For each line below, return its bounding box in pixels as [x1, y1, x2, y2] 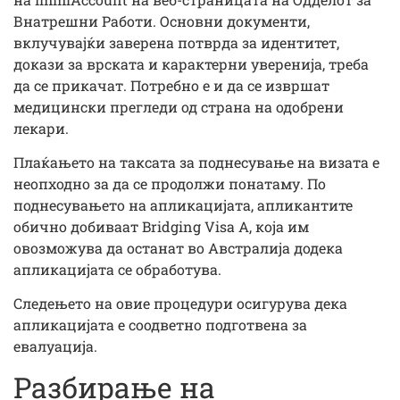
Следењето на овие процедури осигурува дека [13, 294, 347, 313]
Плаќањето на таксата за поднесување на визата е [13, 152, 379, 171]
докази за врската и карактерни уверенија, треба [13, 54, 369, 73]
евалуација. [13, 337, 97, 356]
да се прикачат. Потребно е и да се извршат [13, 75, 329, 95]
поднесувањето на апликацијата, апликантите [13, 195, 353, 214]
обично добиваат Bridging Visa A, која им [13, 216, 309, 236]
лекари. [13, 118, 69, 137]
